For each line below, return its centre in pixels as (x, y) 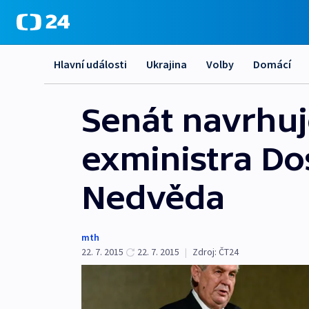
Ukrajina (167, 64)
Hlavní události (90, 64)
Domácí (272, 64)
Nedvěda (153, 197)
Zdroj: (205, 252)
